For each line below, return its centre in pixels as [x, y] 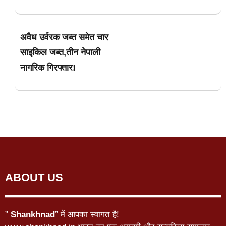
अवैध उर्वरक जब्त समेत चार [64, 37]
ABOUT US [34, 178]
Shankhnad [33, 215]
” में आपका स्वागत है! [87, 215]
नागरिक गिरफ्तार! [48, 67]
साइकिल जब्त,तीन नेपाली [60, 52]
